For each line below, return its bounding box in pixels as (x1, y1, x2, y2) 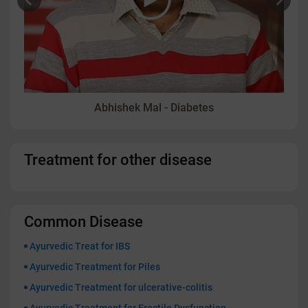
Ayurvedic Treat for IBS (30, 240, 130, 252)
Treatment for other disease (24, 151, 212, 168)
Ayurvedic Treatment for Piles (30, 261, 160, 272)
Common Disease (24, 212, 143, 230)
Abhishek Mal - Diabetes (94, 100, 214, 114)
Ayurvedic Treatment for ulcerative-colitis (30, 281, 212, 293)
